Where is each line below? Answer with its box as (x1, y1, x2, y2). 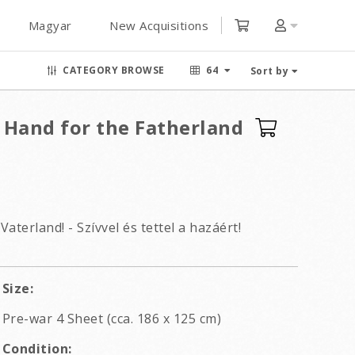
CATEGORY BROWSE (63, 63, 165, 77)
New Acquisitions (109, 17, 208, 33)
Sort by (250, 64, 288, 78)
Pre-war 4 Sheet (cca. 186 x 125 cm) (2, 310, 222, 327)
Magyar (28, 17, 72, 33)
